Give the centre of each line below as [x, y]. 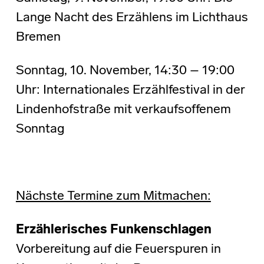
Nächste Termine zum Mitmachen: [113, 197]
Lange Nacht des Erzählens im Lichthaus [132, 18]
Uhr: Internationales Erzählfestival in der [130, 91]
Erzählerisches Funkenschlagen [113, 230]
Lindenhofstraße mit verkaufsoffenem [123, 110]
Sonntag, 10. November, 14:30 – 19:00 [125, 71]
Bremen [38, 38]
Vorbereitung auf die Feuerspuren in [118, 250]
